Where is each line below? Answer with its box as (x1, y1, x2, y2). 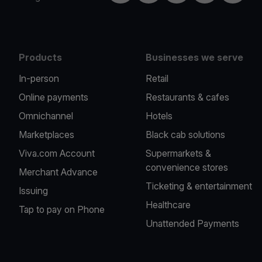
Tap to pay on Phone (19, 204, 105, 215)
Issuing (19, 185, 48, 196)
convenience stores (146, 161, 229, 173)
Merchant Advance (19, 166, 98, 178)
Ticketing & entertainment (146, 180, 253, 192)
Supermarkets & (146, 147, 212, 159)
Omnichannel (19, 110, 73, 122)
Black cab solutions (146, 129, 226, 140)
